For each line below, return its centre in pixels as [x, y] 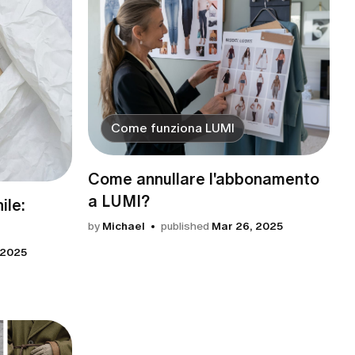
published [185, 226]
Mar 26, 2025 [247, 226]
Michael [124, 226]
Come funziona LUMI [173, 128]
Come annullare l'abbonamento [204, 179]
